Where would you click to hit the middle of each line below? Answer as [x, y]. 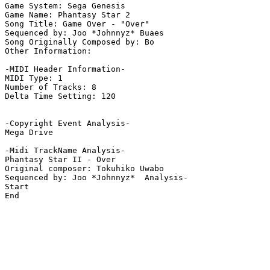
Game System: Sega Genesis [65, 6]
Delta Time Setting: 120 [60, 96]
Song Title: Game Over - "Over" [77, 24]
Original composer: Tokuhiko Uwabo [84, 169]
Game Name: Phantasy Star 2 [67, 15]
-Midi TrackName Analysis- [65, 151]
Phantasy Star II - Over [60, 160]
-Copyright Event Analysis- [67, 124]
